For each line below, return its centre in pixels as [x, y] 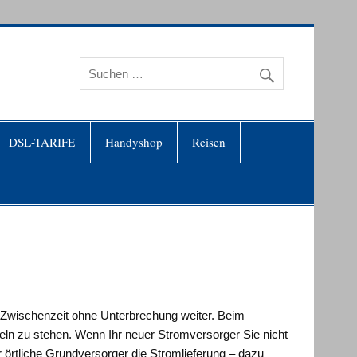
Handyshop [133, 141]
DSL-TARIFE [42, 141]
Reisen [209, 141]
